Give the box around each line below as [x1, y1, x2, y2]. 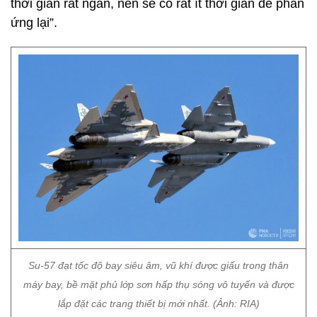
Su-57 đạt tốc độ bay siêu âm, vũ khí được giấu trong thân [28, 260, 289, 271]
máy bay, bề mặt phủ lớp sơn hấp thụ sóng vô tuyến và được [23, 279, 294, 290]
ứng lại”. [11, 16, 57, 30]
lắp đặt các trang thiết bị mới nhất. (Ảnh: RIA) [57, 298, 260, 309]
